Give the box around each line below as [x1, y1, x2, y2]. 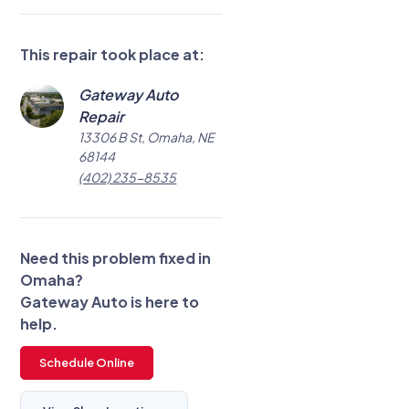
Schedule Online [39, 355, 135, 371]
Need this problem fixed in [20, 248, 212, 268]
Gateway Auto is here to [20, 292, 200, 312]
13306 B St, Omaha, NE [79, 129, 215, 146]
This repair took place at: [20, 45, 208, 65]
